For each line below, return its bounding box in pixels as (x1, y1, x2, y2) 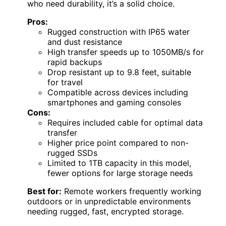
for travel (47, 77, 83, 87)
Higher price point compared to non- (47, 137, 189, 148)
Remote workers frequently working (62, 186, 201, 196)
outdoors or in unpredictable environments (27, 196, 191, 206)
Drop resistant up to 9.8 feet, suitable (47, 67, 191, 77)
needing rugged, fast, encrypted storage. (27, 206, 184, 216)
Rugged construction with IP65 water (47, 26, 190, 37)
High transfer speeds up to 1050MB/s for (47, 46, 204, 57)
